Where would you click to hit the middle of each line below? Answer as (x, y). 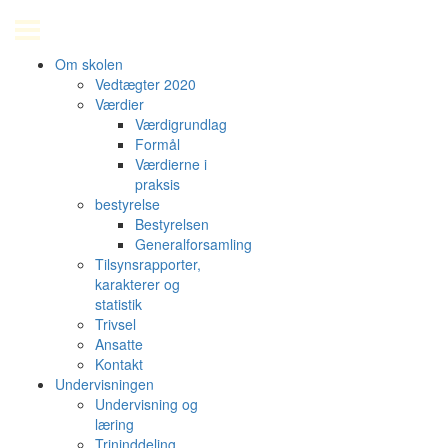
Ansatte (119, 344)
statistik (118, 304)
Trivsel (115, 324)
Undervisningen (104, 384)
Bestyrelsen (172, 224)
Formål (157, 144)
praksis (157, 184)
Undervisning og (146, 404)
